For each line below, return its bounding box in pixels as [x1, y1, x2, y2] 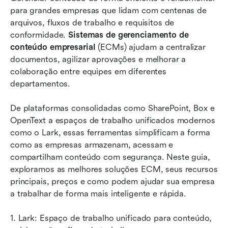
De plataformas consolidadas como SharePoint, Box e [10, 103, 215, 113]
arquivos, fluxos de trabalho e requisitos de [10, 17, 175, 27]
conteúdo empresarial [10, 42, 96, 52]
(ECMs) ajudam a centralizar [95, 42, 206, 52]
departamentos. [10, 78, 73, 89]
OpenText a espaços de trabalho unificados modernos [10, 115, 215, 125]
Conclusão [20, 111, 62, 121]
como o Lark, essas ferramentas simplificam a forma [10, 127, 210, 137]
